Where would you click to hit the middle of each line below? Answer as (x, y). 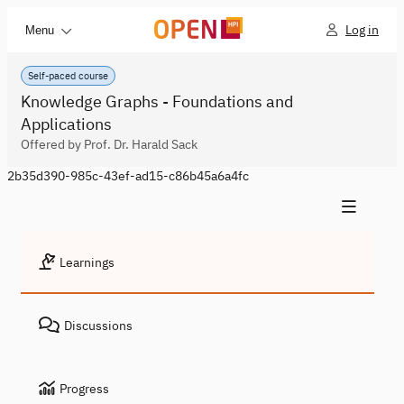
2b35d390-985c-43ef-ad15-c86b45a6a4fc (128, 176)
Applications (66, 124)
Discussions (98, 326)
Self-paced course (68, 76)
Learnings (87, 262)
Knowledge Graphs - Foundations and (157, 101)
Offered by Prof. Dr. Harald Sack (109, 144)
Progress (84, 389)
